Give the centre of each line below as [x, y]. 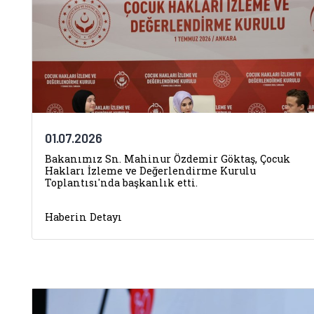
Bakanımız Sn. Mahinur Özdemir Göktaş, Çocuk [168, 159]
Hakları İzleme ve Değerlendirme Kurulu [150, 171]
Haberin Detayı [83, 217]
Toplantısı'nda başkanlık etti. [121, 183]
